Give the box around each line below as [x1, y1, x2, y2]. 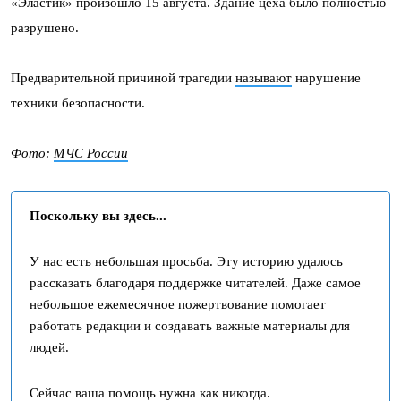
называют [235, 71, 292, 85]
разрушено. [11, 21, 79, 35]
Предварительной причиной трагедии [11, 71, 235, 85]
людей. [30, 340, 69, 354]
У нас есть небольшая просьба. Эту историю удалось [30, 254, 343, 269]
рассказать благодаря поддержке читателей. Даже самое [30, 276, 361, 290]
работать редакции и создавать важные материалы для [30, 319, 350, 333]
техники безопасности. [11, 96, 145, 110]
